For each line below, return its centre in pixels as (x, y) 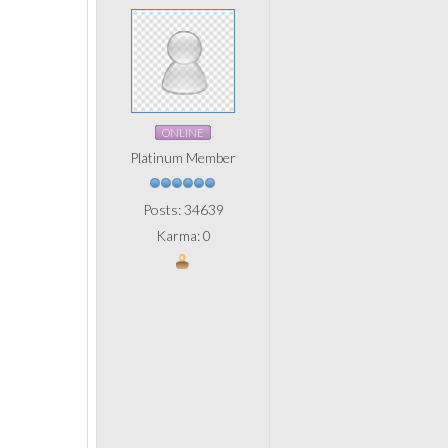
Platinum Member (183, 157)
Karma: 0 (183, 235)
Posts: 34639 (183, 209)
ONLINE (183, 132)
